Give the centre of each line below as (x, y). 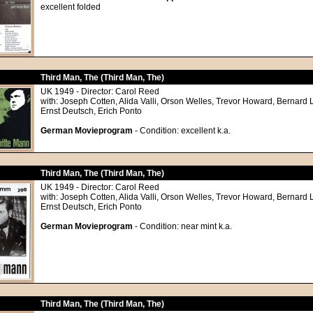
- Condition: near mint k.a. (182, 226)
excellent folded (71, 7)
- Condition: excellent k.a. (182, 131)
